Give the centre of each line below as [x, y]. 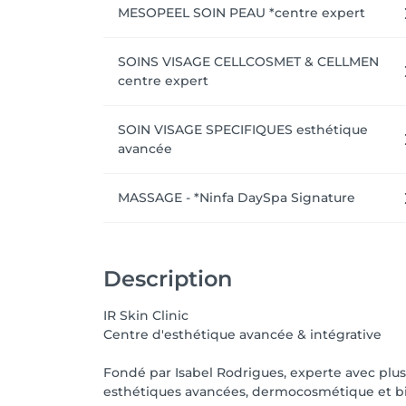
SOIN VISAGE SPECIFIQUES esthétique [243, 130]
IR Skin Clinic [146, 315]
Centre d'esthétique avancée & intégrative [242, 334]
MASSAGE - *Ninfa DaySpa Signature [237, 198]
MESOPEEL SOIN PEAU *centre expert [242, 13]
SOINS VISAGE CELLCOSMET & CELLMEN [248, 62]
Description [168, 279]
